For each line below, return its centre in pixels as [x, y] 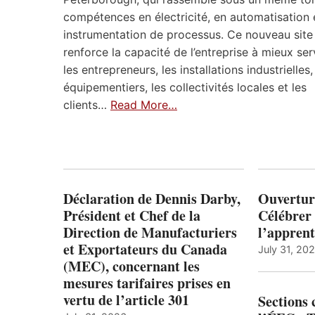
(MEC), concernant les [131, 266]
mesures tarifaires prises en [147, 283]
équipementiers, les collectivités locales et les [185, 87]
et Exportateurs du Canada [145, 250]
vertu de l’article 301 [126, 300]
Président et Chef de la [132, 216]
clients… [87, 104]
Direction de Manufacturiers [150, 233]
